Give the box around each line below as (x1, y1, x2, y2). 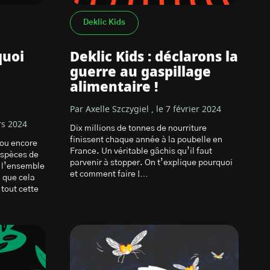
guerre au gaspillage (70, 66, 211, 79)
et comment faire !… (70, 170, 148, 178)
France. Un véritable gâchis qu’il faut (70, 147, 212, 155)
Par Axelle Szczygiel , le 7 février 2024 (70, 105, 221, 114)
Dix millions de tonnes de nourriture (70, 124, 207, 133)
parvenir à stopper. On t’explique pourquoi (70, 159, 233, 167)
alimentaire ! (70, 81, 158, 94)
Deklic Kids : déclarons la (70, 51, 238, 64)
